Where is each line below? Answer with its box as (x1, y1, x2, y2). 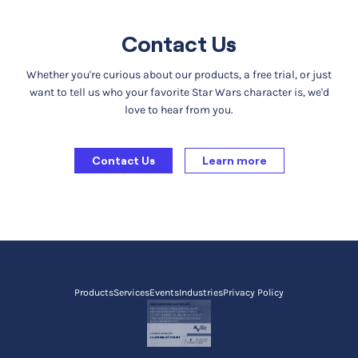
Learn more (201, 153, 267, 167)
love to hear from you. (125, 102, 233, 117)
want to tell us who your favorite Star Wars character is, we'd (29, 85, 329, 99)
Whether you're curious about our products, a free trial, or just (26, 67, 332, 82)
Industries (179, 286, 223, 298)
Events (149, 286, 179, 298)
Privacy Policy (223, 286, 284, 298)
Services (113, 286, 149, 298)
